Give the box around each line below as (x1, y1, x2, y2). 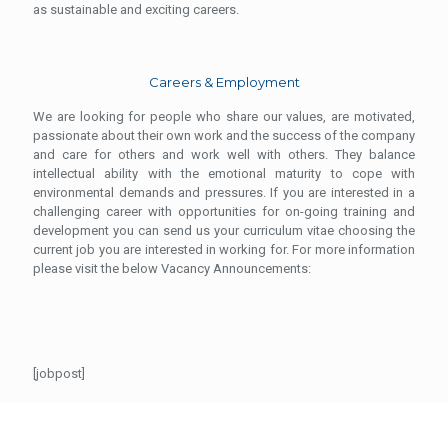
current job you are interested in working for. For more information (33, 242, 415, 257)
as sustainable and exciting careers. (33, 2, 239, 17)
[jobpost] (33, 366, 85, 381)
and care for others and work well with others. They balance (33, 147, 415, 162)
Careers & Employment (148, 74, 300, 90)
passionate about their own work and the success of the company (33, 128, 415, 143)
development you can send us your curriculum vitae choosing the (33, 223, 415, 238)
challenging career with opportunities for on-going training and (33, 204, 415, 219)
